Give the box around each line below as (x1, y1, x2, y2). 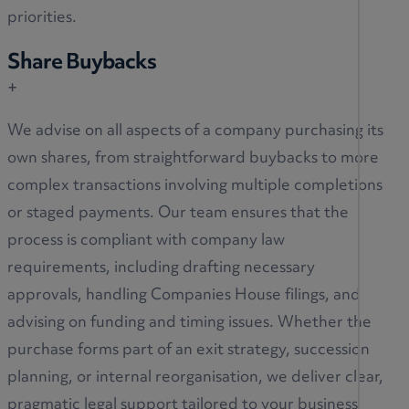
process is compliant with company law (7, 225, 285, 257)
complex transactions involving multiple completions (7, 171, 383, 203)
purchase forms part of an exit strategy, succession (7, 335, 370, 367)
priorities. (7, 2, 77, 34)
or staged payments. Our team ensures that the (7, 198, 349, 230)
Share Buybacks (7, 41, 156, 87)
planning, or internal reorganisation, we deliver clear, (7, 362, 383, 394)
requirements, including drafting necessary (7, 253, 315, 285)
